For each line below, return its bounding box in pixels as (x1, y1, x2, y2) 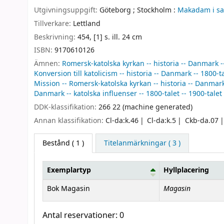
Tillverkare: (34, 18, 73, 29)
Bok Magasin (47, 183, 90, 194)
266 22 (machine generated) (98, 102, 192, 112)
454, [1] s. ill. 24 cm (77, 31, 142, 42)
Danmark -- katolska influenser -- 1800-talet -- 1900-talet (34, 88, 222, 99)
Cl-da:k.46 (105, 115, 138, 126)
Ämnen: (34, 58, 62, 69)
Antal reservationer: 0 (42, 209, 124, 221)
